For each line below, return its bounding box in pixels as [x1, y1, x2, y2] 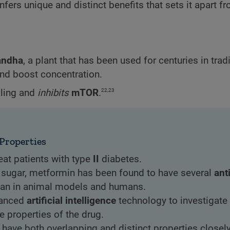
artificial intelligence [27, 195, 116, 207]
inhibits [37, 87, 69, 99]
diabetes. [99, 154, 142, 165]
